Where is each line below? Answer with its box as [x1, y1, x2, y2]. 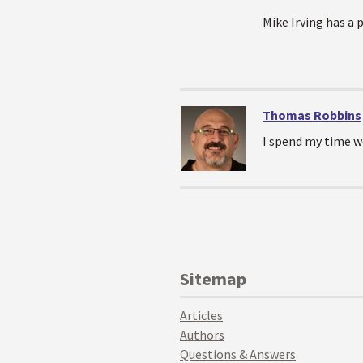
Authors [180, 327, 224, 343]
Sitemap [180, 267, 246, 290]
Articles [180, 307, 223, 323]
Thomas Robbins [263, 107, 361, 123]
